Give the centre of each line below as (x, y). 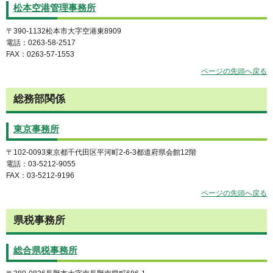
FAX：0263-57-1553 (40, 54)
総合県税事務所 (45, 251)
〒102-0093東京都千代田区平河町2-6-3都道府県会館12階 (101, 152)
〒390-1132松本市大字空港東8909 (64, 31)
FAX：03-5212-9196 (40, 175)
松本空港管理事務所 (55, 8)
